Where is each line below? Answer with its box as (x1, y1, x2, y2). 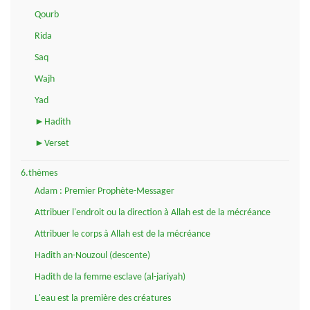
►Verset (35, 138, 69, 149)
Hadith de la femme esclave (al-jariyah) (35, 271, 185, 282)
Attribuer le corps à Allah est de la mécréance (35, 228, 210, 239)
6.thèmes (21, 167, 57, 179)
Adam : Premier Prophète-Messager (35, 185, 174, 197)
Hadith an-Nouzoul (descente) (35, 250, 150, 261)
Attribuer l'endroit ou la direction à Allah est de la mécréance (35, 207, 271, 218)
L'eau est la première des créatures (35, 293, 171, 304)
